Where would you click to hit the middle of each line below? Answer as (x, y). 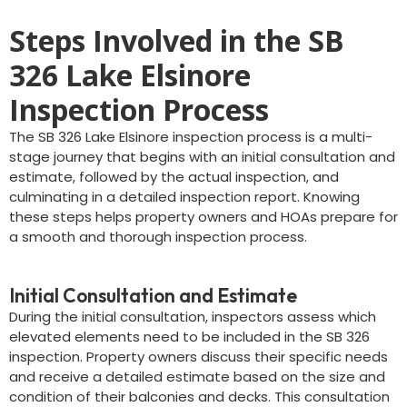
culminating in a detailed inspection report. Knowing (184, 197)
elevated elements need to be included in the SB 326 (189, 337)
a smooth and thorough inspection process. (158, 237)
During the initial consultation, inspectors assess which (193, 317)
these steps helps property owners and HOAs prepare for (203, 217)
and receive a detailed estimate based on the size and (197, 377)
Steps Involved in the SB (177, 40)
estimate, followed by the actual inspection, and (174, 177)
